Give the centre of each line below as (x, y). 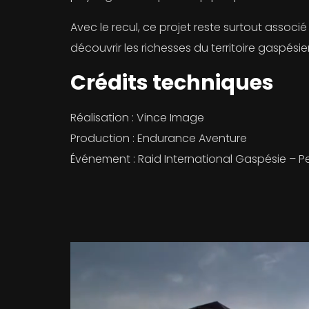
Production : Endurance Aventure (159, 138)
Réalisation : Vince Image (137, 117)
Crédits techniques (172, 82)
